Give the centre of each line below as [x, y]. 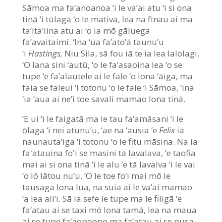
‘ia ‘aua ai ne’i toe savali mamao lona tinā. [104, 99]
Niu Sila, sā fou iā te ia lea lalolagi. [131, 53]
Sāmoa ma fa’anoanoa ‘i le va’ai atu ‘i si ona [107, 7]
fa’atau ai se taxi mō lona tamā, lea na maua [109, 210]
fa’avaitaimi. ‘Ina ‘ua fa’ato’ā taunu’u [93, 42]
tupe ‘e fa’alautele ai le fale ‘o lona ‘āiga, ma [107, 76]
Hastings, [45, 53]
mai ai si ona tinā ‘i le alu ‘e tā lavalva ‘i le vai [109, 164]
